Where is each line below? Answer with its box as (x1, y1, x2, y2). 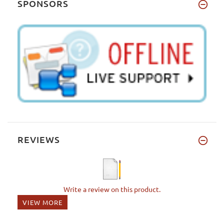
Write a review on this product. (63, 184, 160, 193)
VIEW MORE (22, 197, 62, 206)
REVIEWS (17, 133, 60, 145)
